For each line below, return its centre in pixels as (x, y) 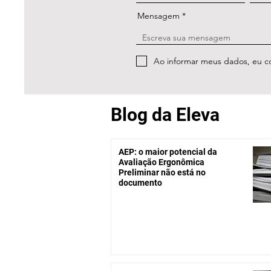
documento (140, 183)
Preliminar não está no (162, 172)
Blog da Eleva (165, 115)
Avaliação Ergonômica (162, 162)
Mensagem (158, 16)
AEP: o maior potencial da (168, 152)
